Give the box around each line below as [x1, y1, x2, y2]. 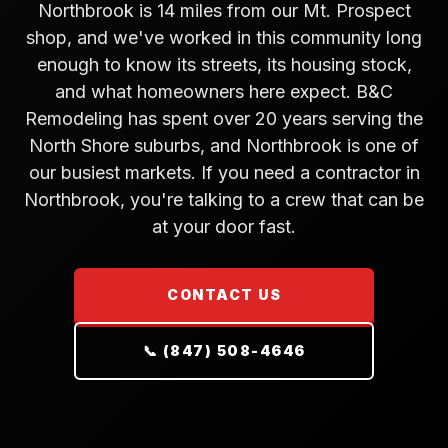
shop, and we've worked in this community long [26, 27, 422, 48]
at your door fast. [152, 216, 296, 237]
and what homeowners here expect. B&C [55, 81, 393, 102]
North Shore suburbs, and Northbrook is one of [29, 135, 419, 156]
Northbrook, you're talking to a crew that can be [24, 189, 424, 210]
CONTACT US [167, 286, 281, 303]
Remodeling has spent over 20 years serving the [25, 108, 423, 129]
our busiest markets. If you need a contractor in [28, 162, 420, 183]
